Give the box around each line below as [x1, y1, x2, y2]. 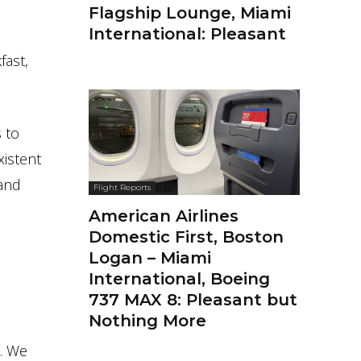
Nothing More [89, 311, 206, 331]
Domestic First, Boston [89, 227, 284, 247]
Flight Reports [93, 182, 151, 193]
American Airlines [89, 206, 239, 226]
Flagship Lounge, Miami [89, 3, 291, 23]
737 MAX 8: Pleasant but [89, 290, 297, 310]
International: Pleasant [89, 24, 286, 44]
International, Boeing [89, 269, 270, 289]
